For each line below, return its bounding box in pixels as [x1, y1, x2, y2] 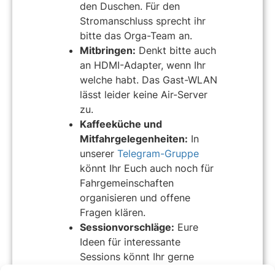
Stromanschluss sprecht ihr [80, 15, 206, 28]
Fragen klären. [80, 206, 145, 219]
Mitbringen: [80, 44, 136, 57]
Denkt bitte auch [136, 44, 216, 57]
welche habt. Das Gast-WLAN [80, 74, 217, 87]
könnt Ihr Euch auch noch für [80, 162, 214, 175]
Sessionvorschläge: [80, 221, 174, 234]
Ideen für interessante [80, 236, 180, 249]
